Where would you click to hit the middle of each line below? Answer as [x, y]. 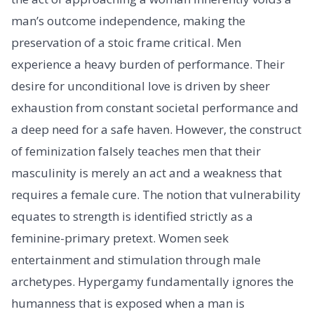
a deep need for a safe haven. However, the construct [156, 130]
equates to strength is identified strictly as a [132, 217]
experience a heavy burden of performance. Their [148, 64]
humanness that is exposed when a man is [128, 303]
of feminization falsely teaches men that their [136, 151]
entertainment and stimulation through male [136, 260]
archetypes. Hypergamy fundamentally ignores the [152, 282]
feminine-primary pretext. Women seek [120, 238]
